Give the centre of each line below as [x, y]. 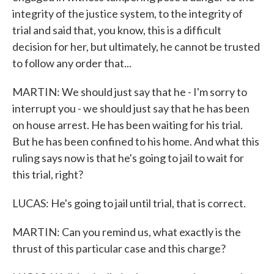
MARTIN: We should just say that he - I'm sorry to [130, 92]
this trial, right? [48, 174]
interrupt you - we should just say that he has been [131, 108]
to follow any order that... [72, 63]
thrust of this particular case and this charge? [119, 248]
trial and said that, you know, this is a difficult [117, 30]
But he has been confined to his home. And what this [136, 141]
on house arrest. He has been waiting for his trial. [128, 125]
